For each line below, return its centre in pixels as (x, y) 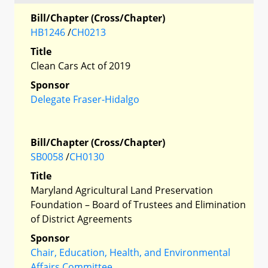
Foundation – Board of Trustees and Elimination (138, 204)
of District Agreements (81, 219)
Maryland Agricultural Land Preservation (122, 190)
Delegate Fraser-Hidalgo (85, 99)
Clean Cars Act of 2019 (80, 66)
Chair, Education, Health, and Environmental (130, 252)
